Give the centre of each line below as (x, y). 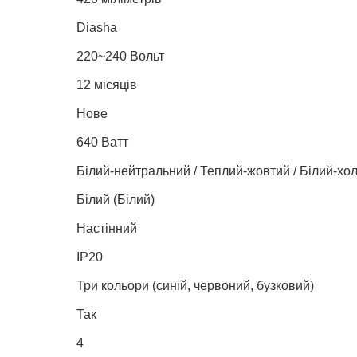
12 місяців (107, 84)
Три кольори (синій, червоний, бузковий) (195, 285)
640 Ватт (102, 142)
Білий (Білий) (116, 199)
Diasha (97, 27)
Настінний (107, 228)
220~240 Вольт (120, 56)
